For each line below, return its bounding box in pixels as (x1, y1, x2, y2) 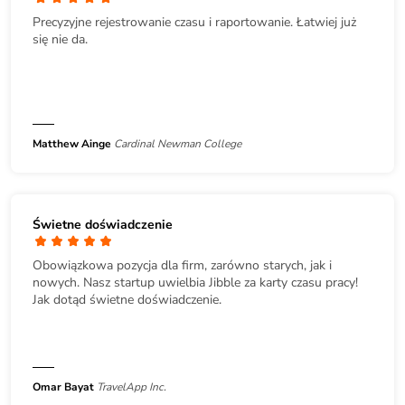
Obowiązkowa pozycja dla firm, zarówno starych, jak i (33, 257, 332, 275)
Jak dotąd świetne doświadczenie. (33, 291, 221, 309)
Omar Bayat (33, 380, 94, 395)
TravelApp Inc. (97, 380, 166, 395)
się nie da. (33, 31, 88, 49)
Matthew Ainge (33, 137, 111, 152)
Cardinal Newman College (114, 137, 241, 152)
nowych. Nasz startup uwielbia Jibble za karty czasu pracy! (33, 274, 358, 292)
